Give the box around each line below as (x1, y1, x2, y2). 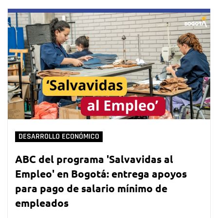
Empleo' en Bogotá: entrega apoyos (15, 166, 187, 180)
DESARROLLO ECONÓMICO (18, 131, 99, 141)
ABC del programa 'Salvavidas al (15, 152, 173, 165)
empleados (15, 196, 69, 209)
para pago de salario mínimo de (15, 181, 167, 195)
